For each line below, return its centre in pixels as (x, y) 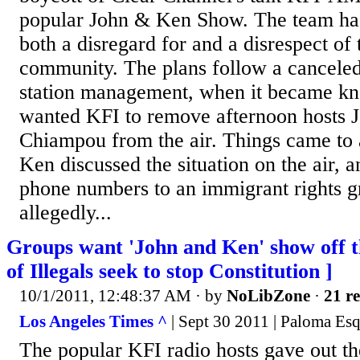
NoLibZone (268, 296)
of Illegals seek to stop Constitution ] (170, 272)
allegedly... (65, 213)
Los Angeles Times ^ (93, 321)
